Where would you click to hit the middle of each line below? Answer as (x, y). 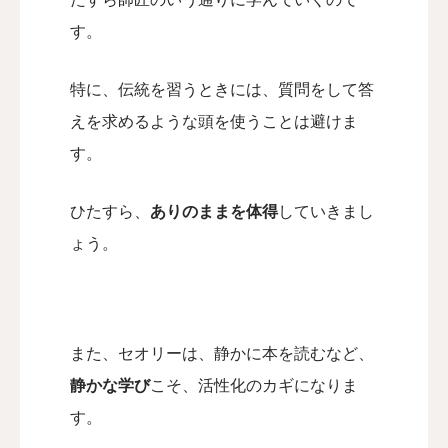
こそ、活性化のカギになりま (254, 385)
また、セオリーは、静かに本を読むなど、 (222, 353)
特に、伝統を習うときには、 (174, 89)
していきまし (326, 211)
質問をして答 (326, 89)
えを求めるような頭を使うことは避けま (214, 121)
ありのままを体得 (214, 211)
